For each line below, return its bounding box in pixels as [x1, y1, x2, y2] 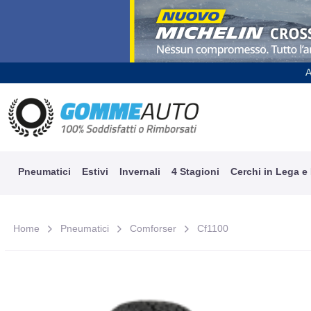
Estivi [81, 165, 108, 177]
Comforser [130, 222, 177, 234]
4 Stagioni [171, 165, 219, 177]
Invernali [119, 165, 160, 177]
